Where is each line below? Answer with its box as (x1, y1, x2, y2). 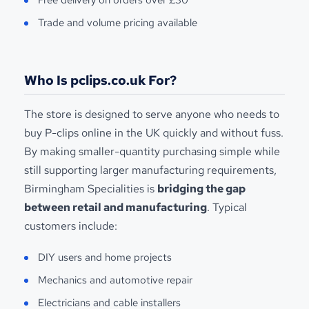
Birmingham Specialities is (24, 181, 157, 196)
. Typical (207, 199, 247, 215)
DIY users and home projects (38, 250, 172, 264)
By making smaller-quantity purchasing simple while (24, 143, 280, 159)
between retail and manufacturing (24, 199, 207, 215)
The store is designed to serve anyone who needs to (24, 106, 279, 121)
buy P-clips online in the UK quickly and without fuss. (24, 125, 283, 140)
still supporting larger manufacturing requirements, (24, 162, 277, 177)
